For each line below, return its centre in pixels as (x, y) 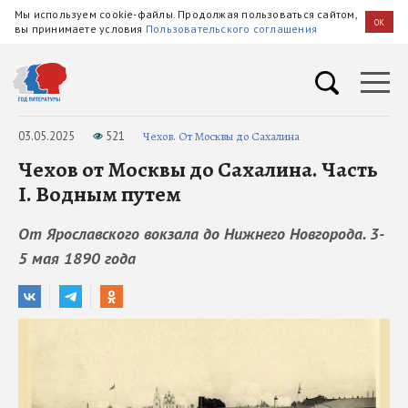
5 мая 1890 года (77, 258)
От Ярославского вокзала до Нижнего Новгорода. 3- (201, 234)
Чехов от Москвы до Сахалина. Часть (198, 169)
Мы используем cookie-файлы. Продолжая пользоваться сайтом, (186, 14)
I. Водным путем (100, 194)
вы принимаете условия (80, 29)
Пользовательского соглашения (231, 29)
